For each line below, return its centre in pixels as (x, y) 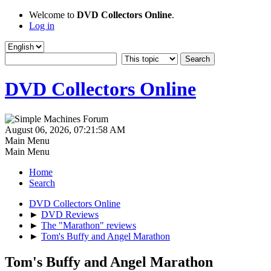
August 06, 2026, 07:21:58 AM (65, 129)
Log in (42, 26)
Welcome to (53, 15)
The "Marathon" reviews (89, 225)
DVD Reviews (70, 214)
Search (42, 183)
